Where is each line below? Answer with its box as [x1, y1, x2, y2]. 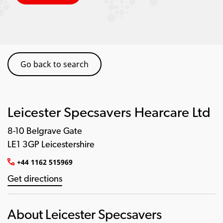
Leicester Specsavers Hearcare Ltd [7, 107, 211, 120]
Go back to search [20, 59, 89, 70]
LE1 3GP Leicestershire [7, 140, 95, 150]
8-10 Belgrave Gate [7, 126, 82, 136]
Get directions [7, 175, 62, 184]
